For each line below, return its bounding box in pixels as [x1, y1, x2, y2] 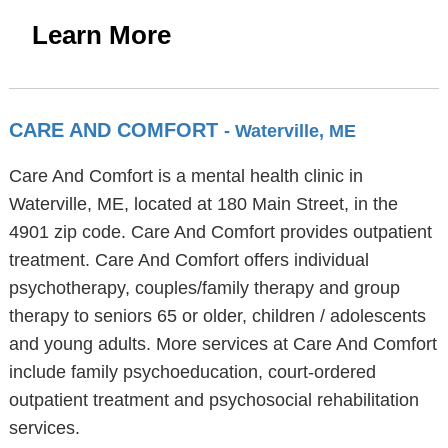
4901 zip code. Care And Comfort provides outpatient [8, 222, 432, 242]
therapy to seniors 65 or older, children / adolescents [8, 306, 426, 326]
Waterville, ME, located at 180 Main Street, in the [8, 194, 398, 214]
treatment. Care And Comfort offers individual [8, 250, 369, 270]
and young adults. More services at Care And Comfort [8, 334, 437, 354]
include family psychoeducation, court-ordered [8, 362, 376, 382]
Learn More [31, 20, 171, 50]
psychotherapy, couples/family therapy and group [8, 278, 400, 298]
